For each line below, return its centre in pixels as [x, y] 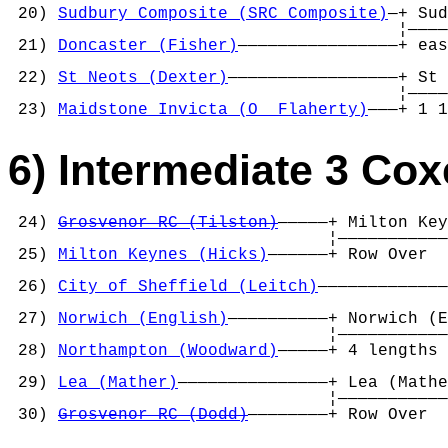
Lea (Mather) [118, 382]
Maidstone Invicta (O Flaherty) [213, 110]
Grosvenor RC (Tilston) [168, 222]
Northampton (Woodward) [168, 350]
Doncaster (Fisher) [148, 46]
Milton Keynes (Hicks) [163, 254]
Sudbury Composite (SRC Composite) [223, 14]
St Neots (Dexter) [143, 78]
